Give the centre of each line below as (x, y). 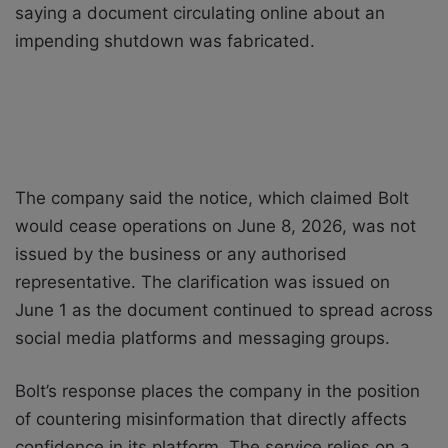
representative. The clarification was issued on (202, 281)
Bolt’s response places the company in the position (217, 390)
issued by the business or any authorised (181, 253)
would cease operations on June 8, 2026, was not (215, 225)
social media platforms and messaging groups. (202, 337)
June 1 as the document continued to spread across (224, 309)
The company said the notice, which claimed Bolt (212, 197)
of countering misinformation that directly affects (211, 418)
